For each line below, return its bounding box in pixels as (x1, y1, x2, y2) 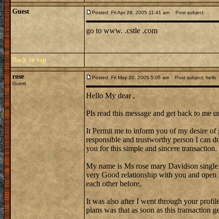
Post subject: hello (171, 75, 217, 80)
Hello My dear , (86, 91, 135, 100)
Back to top (12, 56, 46, 64)
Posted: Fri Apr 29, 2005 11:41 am (92, 10, 170, 15)
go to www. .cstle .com (86, 26, 157, 35)
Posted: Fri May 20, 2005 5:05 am (92, 75, 169, 80)
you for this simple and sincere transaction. (86, 144, 217, 153)
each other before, (86, 179, 141, 188)
